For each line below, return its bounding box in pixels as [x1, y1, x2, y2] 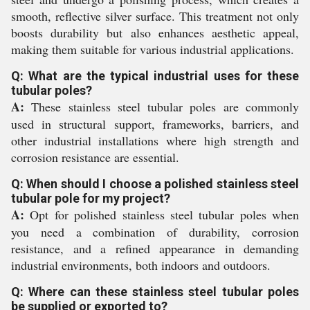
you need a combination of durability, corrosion [11, 224, 299, 240]
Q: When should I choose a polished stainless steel [11, 176, 299, 191]
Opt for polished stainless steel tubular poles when [24, 206, 299, 223]
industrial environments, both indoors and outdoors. [11, 257, 271, 273]
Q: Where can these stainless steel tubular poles [11, 284, 299, 299]
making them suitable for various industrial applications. [11, 41, 294, 57]
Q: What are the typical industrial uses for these [11, 69, 299, 83]
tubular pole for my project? [11, 191, 170, 206]
